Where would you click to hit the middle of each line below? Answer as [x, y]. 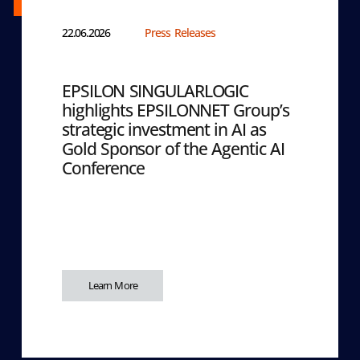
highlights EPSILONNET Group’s [176, 110]
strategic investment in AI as [164, 129]
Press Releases [180, 33]
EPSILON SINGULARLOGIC [155, 91]
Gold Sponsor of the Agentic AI [173, 149]
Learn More [112, 285]
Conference [104, 168]
